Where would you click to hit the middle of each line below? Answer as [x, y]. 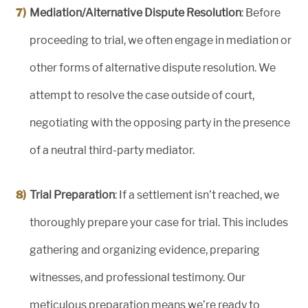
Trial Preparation [72, 195]
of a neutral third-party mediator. [112, 151]
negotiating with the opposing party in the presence [160, 123]
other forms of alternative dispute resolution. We [153, 68]
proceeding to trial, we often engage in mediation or [161, 41]
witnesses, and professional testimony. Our [137, 278]
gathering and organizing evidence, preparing [145, 250]
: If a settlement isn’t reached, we [197, 195]
